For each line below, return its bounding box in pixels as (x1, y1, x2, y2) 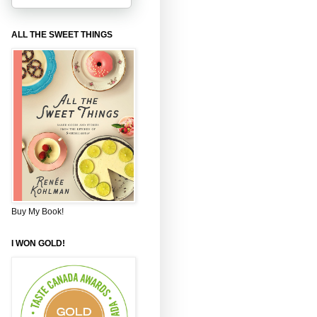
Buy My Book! (11, 206, 64, 217)
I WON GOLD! (11, 238, 65, 248)
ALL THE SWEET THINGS (11, 29, 113, 40)
